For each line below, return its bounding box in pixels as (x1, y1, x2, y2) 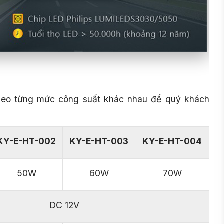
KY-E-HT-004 (142, 136, 202, 147)
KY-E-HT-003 (69, 136, 128, 147)
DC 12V (49, 200, 79, 211)
